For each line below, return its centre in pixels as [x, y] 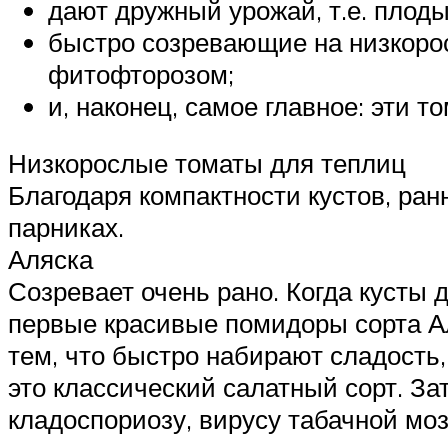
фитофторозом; [141, 73]
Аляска [50, 259]
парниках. [66, 227]
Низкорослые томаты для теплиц [207, 163]
